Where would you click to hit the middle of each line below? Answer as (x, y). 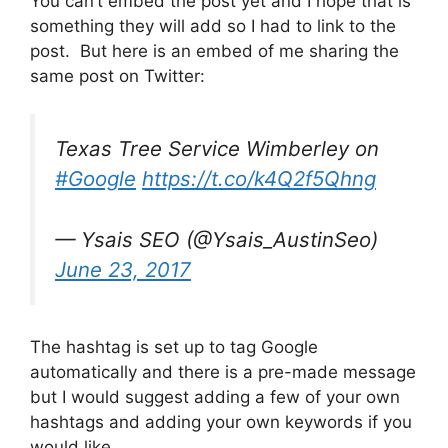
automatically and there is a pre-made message (223, 372)
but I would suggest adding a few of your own (215, 397)
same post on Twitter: (117, 75)
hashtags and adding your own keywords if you (221, 422)
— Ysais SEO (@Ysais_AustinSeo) (216, 239)
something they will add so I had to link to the (213, 25)
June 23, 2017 (123, 269)
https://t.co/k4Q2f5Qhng (259, 178)
